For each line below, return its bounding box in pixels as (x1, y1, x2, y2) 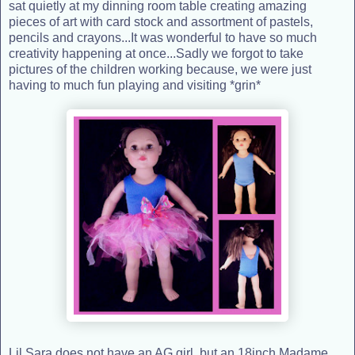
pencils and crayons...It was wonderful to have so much (9, 31, 317, 45)
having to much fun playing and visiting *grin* (9, 78, 261, 93)
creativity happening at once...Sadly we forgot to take (9, 47, 303, 61)
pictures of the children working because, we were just (9, 63, 311, 77)
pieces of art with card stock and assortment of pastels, (9, 15, 313, 29)
